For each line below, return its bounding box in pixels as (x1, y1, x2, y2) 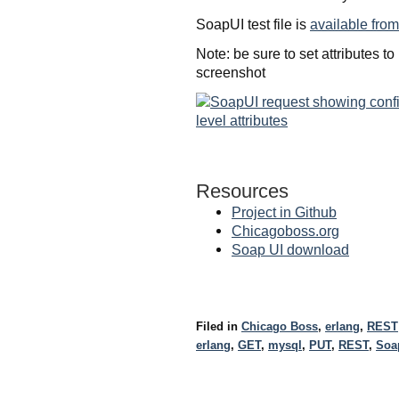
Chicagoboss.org (232, 223, 339, 240)
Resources (196, 179, 289, 202)
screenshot (196, 63, 265, 80)
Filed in (196, 320, 241, 334)
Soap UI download (232, 241, 349, 258)
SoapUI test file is (196, 15, 310, 32)
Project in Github (232, 204, 337, 221)
